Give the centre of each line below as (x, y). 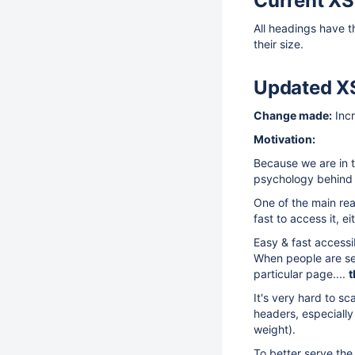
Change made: (293, 115)
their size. (279, 44)
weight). (275, 329)
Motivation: (284, 139)
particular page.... (301, 274)
